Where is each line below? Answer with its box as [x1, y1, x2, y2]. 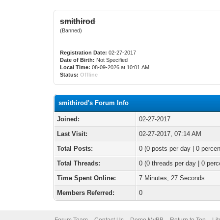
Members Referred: [57, 189, 115, 196]
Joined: [57, 115, 80, 123]
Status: [60, 72, 79, 78]
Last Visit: [57, 130, 88, 137]
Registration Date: [60, 50, 108, 55]
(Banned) [60, 27, 82, 33]
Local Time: [60, 64, 91, 70]
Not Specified [95, 57, 130, 63]
